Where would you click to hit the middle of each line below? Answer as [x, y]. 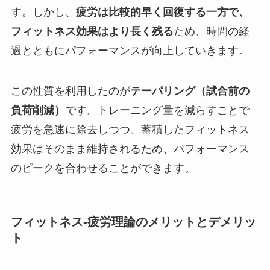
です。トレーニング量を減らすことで [157, 111]
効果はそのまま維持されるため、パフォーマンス [130, 149]
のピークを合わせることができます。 [103, 168]
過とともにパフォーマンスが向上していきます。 [130, 50]
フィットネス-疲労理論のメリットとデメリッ [133, 221]
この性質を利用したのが [70, 91]
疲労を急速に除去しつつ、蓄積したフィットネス [130, 130]
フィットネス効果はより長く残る [92, 31]
